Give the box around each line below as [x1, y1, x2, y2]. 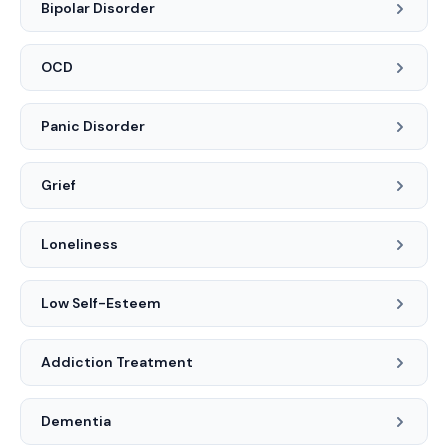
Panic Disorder [41, 117, 145, 135]
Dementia [41, 412, 111, 430]
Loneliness [41, 235, 118, 253]
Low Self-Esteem [41, 294, 161, 312]
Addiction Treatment [41, 353, 193, 371]
